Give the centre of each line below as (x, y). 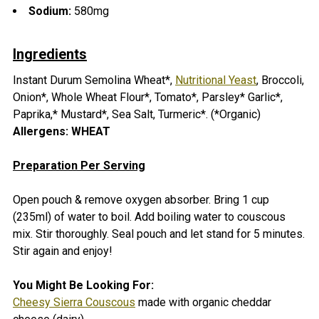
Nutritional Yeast (216, 80)
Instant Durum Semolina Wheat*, (94, 80)
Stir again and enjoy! (63, 251)
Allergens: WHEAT (62, 131)
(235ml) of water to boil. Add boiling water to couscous (149, 216)
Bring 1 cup (241, 199)
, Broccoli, (280, 80)
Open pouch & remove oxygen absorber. (113, 199)
